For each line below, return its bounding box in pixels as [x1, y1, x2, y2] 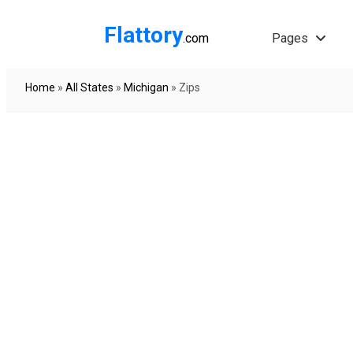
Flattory [104, 22, 183, 48]
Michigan [124, 81, 169, 94]
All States [65, 81, 113, 94]
